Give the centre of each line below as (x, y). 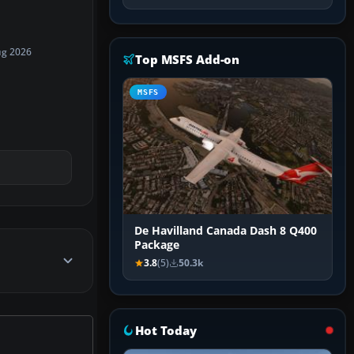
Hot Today (166, 331)
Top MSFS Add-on (188, 60)
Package (157, 245)
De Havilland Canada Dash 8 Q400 (226, 231)
